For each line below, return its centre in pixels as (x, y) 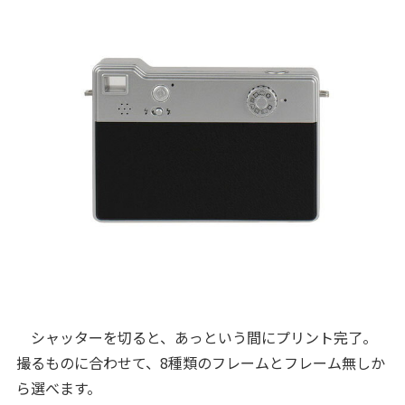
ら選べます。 (58, 388)
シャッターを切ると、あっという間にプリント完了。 (196, 338)
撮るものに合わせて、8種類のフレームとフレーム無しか (200, 363)
